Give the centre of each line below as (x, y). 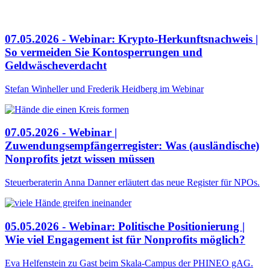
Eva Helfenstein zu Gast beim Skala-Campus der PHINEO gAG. (129, 263)
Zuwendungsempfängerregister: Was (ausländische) (132, 146)
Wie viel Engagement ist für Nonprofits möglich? (125, 239)
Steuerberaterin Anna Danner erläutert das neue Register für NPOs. (132, 183)
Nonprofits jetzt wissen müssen (80, 159)
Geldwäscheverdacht (56, 66)
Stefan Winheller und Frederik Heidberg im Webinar (104, 89)
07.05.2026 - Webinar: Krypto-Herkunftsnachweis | (131, 39)
